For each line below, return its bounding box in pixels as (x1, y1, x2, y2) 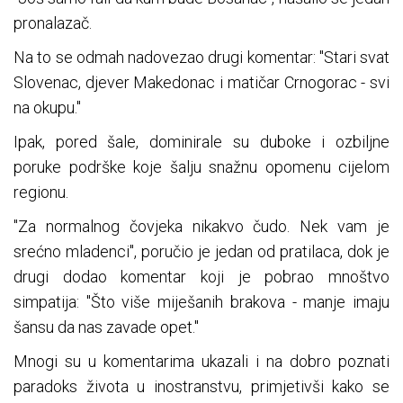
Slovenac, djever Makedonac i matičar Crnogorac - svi (13, 72, 390, 92)
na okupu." (13, 97, 81, 117)
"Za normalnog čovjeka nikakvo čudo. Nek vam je (13, 216, 390, 236)
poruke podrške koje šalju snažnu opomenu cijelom (13, 157, 390, 176)
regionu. (13, 182, 68, 201)
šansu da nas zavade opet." (13, 317, 199, 336)
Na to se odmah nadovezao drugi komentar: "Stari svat (13, 47, 390, 67)
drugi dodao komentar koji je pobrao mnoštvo (13, 266, 390, 286)
